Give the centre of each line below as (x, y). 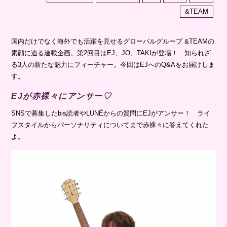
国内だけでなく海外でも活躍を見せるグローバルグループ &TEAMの (113, 41)
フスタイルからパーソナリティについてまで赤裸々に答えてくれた (110, 125)
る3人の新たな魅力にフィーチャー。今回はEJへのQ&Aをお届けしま (113, 64)
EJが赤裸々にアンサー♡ (62, 96)
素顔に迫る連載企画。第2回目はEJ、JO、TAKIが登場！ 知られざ (111, 53)
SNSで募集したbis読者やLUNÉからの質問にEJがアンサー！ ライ (111, 113)
